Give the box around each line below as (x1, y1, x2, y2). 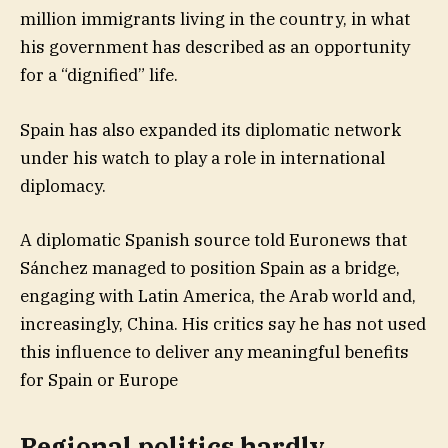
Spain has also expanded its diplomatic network (20, 118, 401, 141)
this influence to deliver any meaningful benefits (20, 340, 409, 363)
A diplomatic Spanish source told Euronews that (20, 228, 407, 251)
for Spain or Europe (20, 368, 178, 391)
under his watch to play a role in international (20, 146, 385, 169)
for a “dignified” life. (20, 64, 178, 87)
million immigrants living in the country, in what (20, 8, 410, 31)
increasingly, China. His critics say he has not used (20, 312, 426, 335)
